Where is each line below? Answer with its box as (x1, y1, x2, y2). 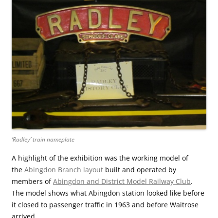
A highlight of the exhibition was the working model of (12, 153, 188, 163)
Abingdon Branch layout (24, 165, 103, 175)
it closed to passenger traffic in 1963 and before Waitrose (12, 200, 199, 210)
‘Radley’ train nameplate (12, 135, 74, 144)
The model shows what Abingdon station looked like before (12, 188, 204, 198)
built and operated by (103, 165, 176, 175)
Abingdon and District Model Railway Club (53, 177, 191, 186)
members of (12, 177, 53, 186)
